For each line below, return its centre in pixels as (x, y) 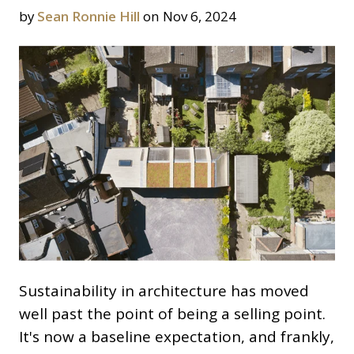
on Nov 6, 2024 (188, 16)
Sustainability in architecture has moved (164, 291)
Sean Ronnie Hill (88, 16)
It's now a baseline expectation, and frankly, (177, 337)
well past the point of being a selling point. (172, 314)
